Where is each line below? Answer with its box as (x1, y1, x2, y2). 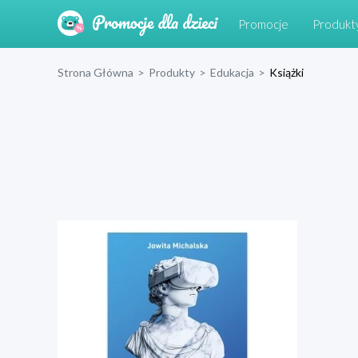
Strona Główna (58, 66, 133, 79)
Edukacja (210, 66, 254, 79)
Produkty (149, 66, 195, 79)
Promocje (238, 17, 288, 31)
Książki (269, 66, 304, 79)
